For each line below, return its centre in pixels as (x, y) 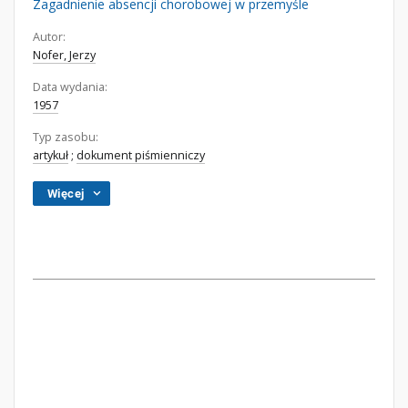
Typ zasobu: (66, 137)
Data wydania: (70, 87)
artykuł (51, 155)
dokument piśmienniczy (141, 155)
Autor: (49, 37)
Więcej (66, 194)
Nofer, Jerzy (64, 55)
